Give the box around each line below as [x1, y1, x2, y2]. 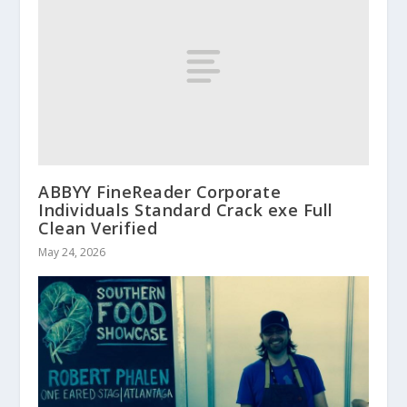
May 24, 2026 [38, 243, 106, 260]
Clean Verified [38, 216, 158, 239]
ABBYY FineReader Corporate [38, 180, 282, 203]
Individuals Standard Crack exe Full [38, 198, 333, 221]
